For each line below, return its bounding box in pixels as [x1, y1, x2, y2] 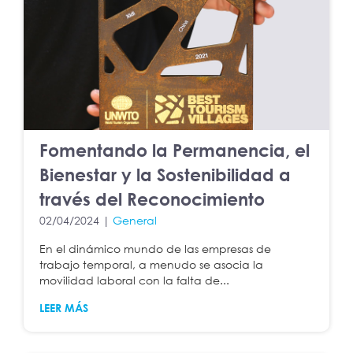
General [113, 214, 157, 228]
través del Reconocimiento [39, 188, 265, 210]
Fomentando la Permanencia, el [39, 139, 310, 162]
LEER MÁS [39, 301, 88, 315]
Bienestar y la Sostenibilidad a [39, 164, 291, 186]
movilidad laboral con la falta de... [39, 273, 229, 288]
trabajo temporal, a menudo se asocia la [39, 258, 263, 272]
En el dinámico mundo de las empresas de [39, 242, 271, 256]
